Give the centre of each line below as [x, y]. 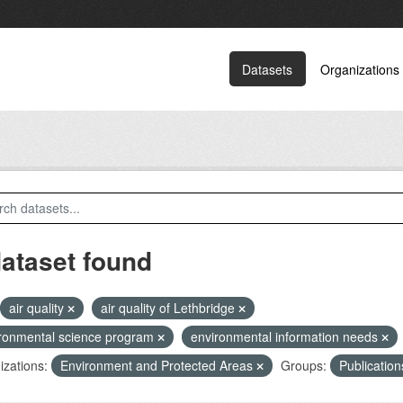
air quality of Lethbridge [169, 308]
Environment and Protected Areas [158, 365]
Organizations [360, 69]
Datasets [268, 69]
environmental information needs [286, 336]
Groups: [303, 365]
